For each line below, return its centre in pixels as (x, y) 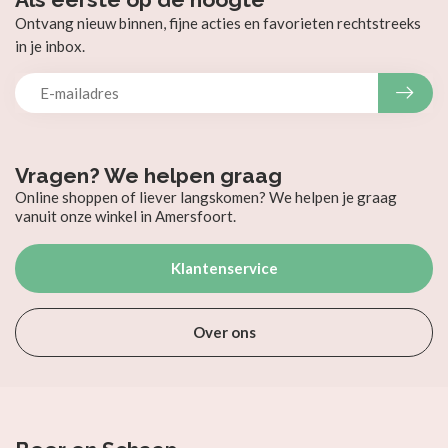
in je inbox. (50, 46)
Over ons (224, 332)
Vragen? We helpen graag (148, 175)
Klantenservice (224, 268)
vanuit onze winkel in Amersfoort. (125, 216)
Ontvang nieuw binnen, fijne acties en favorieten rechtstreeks (218, 23)
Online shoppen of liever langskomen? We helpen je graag (206, 197)
